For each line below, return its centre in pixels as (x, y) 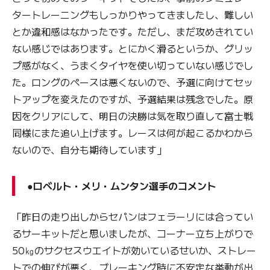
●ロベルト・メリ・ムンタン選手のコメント (122, 185)
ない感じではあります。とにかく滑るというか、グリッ (133, 48)
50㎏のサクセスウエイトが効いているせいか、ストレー (134, 250)
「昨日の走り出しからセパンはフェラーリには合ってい (133, 216)
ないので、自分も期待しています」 (89, 149)
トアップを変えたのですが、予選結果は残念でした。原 (133, 99)
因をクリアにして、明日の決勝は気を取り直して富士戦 (133, 115)
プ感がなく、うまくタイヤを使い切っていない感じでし (133, 65)
